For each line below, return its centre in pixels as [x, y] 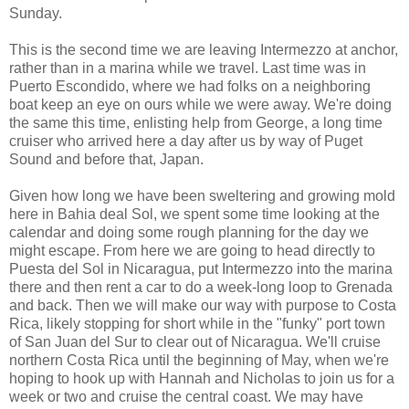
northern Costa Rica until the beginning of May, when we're [199, 360]
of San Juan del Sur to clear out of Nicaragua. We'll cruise [195, 341]
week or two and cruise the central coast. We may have [186, 396]
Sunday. [36, 13]
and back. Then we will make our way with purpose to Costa [203, 305]
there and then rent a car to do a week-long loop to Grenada [201, 287]
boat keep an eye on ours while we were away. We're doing [200, 104]
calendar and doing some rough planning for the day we [189, 232]
